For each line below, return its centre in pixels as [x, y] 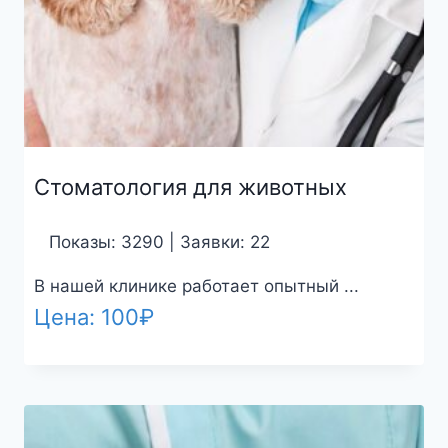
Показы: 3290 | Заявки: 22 [159, 241]
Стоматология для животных [190, 186]
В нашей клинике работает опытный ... [196, 285]
